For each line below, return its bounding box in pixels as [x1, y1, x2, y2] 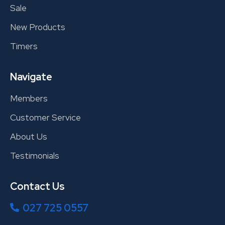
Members [10, 93, 48, 104]
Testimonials [10, 150, 59, 162]
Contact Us [10, 180, 65, 193]
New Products [10, 22, 65, 33]
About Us [10, 131, 47, 143]
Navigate [10, 70, 52, 84]
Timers [10, 41, 38, 52]
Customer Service [10, 112, 81, 124]
